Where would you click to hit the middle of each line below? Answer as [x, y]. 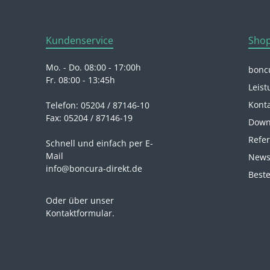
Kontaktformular [79, 213]
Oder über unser [80, 201]
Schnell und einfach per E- [99, 143]
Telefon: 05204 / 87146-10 [98, 105]
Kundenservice [80, 41]
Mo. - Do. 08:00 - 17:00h [93, 67]
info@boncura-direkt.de [94, 169]
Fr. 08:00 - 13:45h [80, 80]
